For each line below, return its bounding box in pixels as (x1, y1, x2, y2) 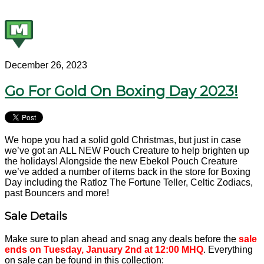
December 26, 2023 (5, 60, 87, 70)
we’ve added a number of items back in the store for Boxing (5, 166, 250, 177)
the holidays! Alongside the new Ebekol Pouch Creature (5, 156, 237, 166)
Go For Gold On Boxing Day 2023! (5, 82, 238, 100)
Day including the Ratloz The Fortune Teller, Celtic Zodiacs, (5, 177, 253, 187)
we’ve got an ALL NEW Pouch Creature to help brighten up (5, 145, 249, 156)
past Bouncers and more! (5, 187, 109, 198)
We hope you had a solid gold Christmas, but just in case (5, 134, 241, 145)
